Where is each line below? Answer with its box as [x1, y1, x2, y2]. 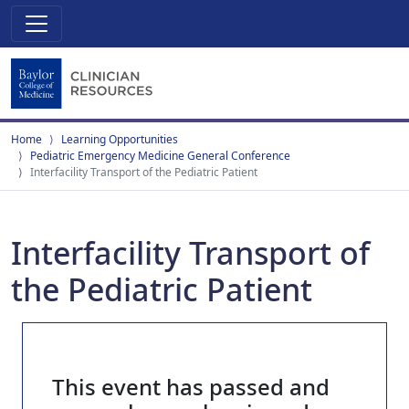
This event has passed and [52, 372, 330, 402]
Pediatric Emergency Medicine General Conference [30, 148, 290, 163]
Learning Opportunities [61, 131, 178, 147]
